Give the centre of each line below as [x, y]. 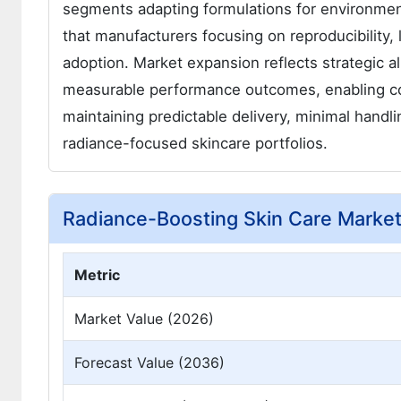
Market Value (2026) [144, 318]
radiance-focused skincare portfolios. [195, 143]
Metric [97, 274]
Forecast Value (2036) [149, 362]
